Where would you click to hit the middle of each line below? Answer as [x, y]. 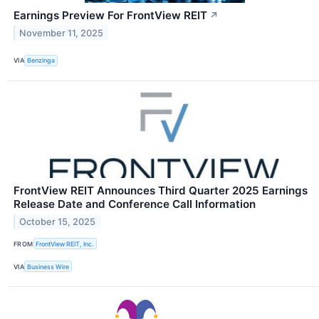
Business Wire [48, 266]
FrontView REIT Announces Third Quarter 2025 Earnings [161, 190]
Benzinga [41, 61]
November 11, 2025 [62, 33]
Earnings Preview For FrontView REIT [110, 15]
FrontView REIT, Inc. [65, 244]
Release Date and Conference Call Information [135, 204]
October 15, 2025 [58, 221]
